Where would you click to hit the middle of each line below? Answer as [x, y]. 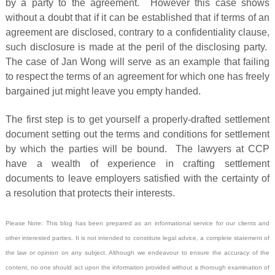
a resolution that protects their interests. [90, 193]
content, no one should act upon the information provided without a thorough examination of [137, 267]
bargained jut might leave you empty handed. [103, 91]
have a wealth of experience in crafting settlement [137, 164]
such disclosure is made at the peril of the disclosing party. [137, 47]
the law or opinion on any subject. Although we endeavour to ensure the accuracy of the [137, 252]
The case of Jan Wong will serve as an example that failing [137, 61]
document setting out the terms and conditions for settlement [137, 134]
